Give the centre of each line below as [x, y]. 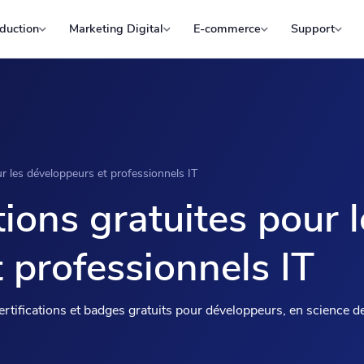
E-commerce [227, 28]
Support [312, 28]
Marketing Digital [116, 28]
